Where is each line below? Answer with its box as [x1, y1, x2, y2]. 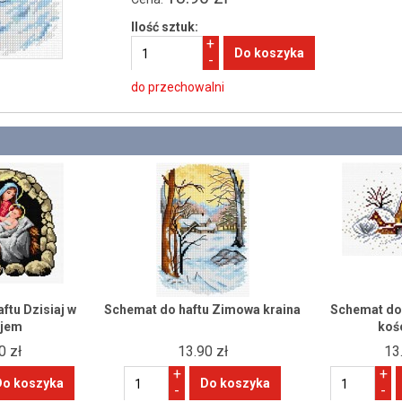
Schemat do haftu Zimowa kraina [104, 302, 301, 317]
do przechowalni [130, 80, 224, 94]
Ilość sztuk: [130, 20, 198, 34]
